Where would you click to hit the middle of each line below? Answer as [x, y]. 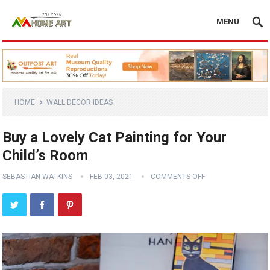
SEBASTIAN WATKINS [38, 177]
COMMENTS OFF [178, 177]
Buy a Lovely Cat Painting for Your [115, 138]
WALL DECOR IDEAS [80, 103]
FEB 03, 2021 [112, 177]
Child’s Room [46, 156]
